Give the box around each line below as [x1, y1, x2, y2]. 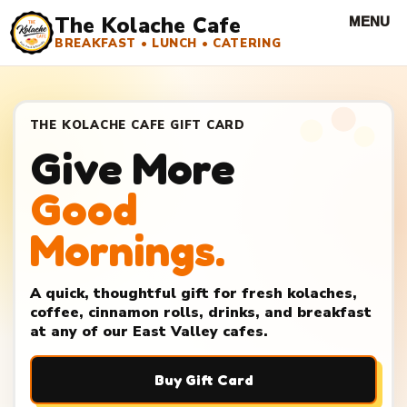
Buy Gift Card [154, 370, 253, 389]
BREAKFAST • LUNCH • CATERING [55, 35, 282, 52]
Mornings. [29, 223, 225, 276]
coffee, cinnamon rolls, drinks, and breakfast [29, 302, 372, 323]
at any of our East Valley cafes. [29, 321, 268, 342]
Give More [29, 141, 235, 194]
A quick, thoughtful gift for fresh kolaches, [29, 283, 357, 303]
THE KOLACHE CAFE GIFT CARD [29, 116, 246, 134]
